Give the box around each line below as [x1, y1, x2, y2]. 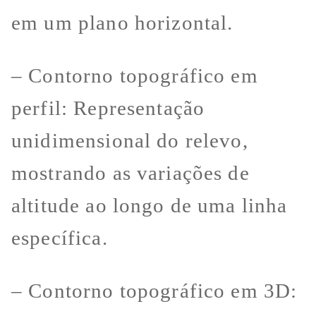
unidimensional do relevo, [11, 129, 248, 152]
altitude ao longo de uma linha [11, 194, 288, 217]
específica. [11, 226, 108, 250]
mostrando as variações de [11, 162, 250, 185]
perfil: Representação [11, 97, 205, 120]
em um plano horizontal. [11, 11, 233, 35]
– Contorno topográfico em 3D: [11, 279, 298, 303]
